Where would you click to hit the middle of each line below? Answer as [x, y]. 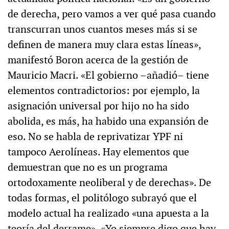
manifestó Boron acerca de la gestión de [98, 60]
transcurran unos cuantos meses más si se [102, 29]
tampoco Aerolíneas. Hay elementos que [98, 152]
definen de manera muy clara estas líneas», [104, 45]
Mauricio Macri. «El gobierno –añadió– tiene [108, 75]
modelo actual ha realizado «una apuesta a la [108, 213]
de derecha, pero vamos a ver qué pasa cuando [112, 14]
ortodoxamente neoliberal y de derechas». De [109, 183]
